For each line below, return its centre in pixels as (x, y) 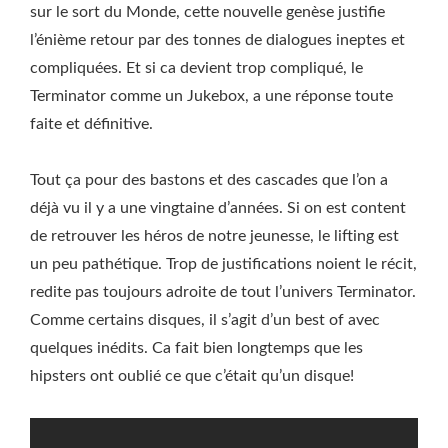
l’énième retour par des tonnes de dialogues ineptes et (217, 40)
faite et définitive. (91, 124)
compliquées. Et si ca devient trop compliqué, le (196, 68)
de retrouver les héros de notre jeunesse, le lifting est (214, 236)
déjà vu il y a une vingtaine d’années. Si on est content (218, 208)
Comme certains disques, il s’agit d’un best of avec (205, 320)
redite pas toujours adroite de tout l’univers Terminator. (223, 292)
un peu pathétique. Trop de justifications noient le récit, (223, 264)
